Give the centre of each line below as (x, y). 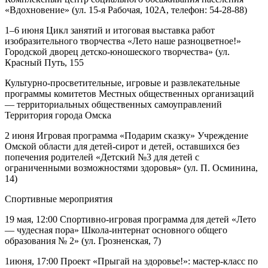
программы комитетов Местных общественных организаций (130, 94)
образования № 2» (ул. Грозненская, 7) (83, 241)
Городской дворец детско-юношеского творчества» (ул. (117, 52)
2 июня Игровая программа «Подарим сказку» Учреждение (127, 136)
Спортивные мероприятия (59, 199)
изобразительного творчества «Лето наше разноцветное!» (123, 41)
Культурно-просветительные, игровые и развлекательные (122, 83)
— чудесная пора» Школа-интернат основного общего (116, 230)
